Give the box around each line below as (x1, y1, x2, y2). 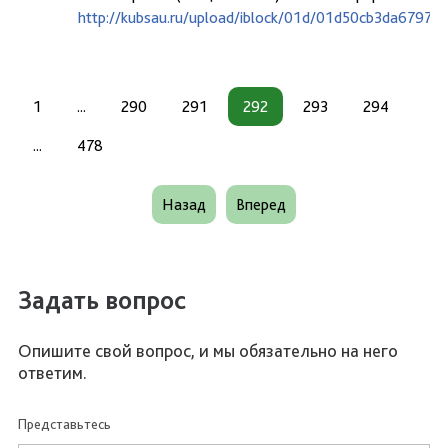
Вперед (236, 195, 286, 214)
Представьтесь (18, 416, 111, 432)
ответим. (18, 362, 87, 383)
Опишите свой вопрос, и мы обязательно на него (18, 340, 398, 361)
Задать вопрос (18, 284, 186, 315)
